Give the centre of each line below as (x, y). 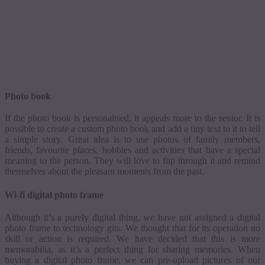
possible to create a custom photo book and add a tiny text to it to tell (132, 129)
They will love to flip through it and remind (176, 161)
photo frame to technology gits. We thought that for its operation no (132, 228)
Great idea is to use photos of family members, (164, 140)
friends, (21, 150)
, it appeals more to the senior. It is (195, 118)
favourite (53, 150)
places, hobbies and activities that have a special (165, 150)
